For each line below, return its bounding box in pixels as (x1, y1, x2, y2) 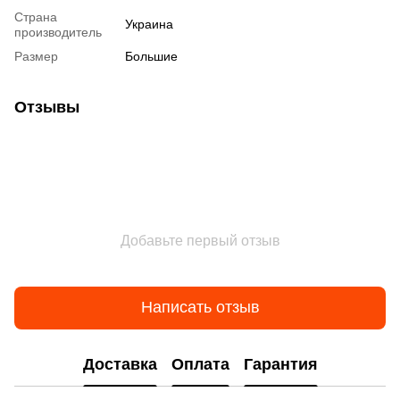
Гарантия (243, 355, 318, 374)
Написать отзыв (140, 298, 260, 317)
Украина (125, 16, 173, 31)
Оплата (171, 355, 229, 374)
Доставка (82, 355, 157, 374)
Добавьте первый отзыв (120, 232, 280, 248)
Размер (14, 48, 58, 63)
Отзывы (14, 97, 79, 116)
